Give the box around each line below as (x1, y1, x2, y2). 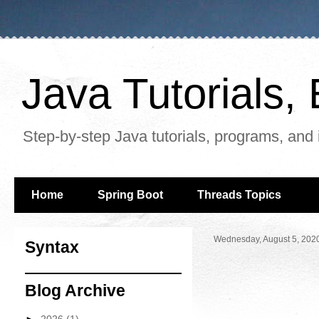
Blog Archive (25, 281, 125, 300)
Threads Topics (197, 189, 281, 202)
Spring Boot (98, 189, 163, 202)
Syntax (25, 238, 79, 257)
